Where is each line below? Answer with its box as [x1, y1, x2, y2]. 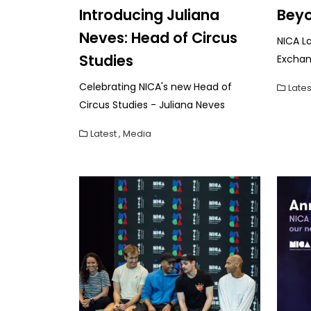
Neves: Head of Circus [79, 27, 237, 48]
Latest [90, 127, 117, 140]
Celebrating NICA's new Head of [79, 79, 232, 94]
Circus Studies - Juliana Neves [79, 97, 225, 112]
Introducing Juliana [79, 4, 219, 25]
